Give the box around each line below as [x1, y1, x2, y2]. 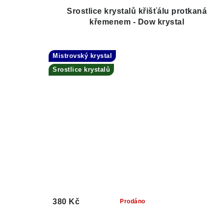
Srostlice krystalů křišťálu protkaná [67, 7, 207, 16]
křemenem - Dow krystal [89, 18, 185, 27]
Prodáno [120, 198, 145, 205]
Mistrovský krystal [53, 52, 112, 60]
